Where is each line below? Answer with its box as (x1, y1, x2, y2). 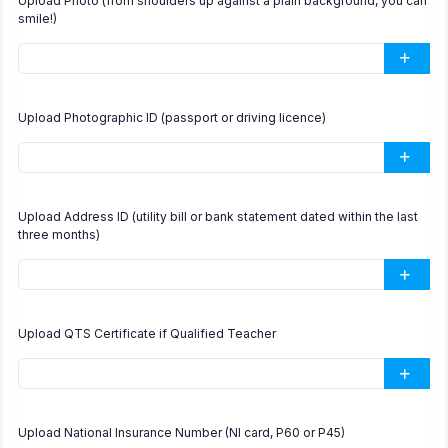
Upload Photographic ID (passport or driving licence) (18, 109, 326, 125)
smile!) (18, 10, 57, 26)
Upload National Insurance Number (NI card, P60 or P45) (18, 425, 345, 441)
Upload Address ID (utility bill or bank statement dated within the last (18, 209, 418, 224)
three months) (18, 227, 100, 242)
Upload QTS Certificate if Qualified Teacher (18, 326, 276, 342)
